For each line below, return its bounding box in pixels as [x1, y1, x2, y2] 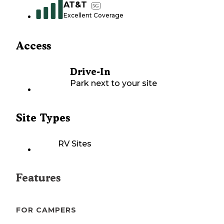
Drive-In [70, 66, 110, 78]
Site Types [16, 111, 70, 124]
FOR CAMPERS [16, 205, 76, 215]
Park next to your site [70, 78, 157, 88]
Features [16, 171, 60, 184]
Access [16, 39, 51, 52]
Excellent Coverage [63, 11, 123, 19]
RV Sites [58, 139, 91, 149]
